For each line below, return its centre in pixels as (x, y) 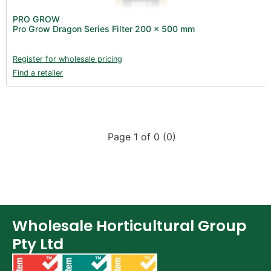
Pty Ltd (38, 244)
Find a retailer (38, 73)
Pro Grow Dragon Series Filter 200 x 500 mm (104, 28)
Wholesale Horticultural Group (129, 226)
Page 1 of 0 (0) (142, 136)
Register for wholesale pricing (67, 59)
